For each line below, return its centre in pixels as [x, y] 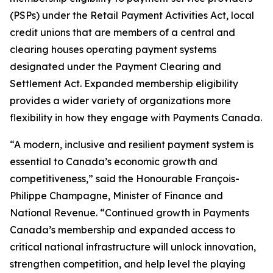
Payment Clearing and [168, 66]
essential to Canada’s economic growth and [114, 161]
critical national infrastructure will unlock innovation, [133, 247]
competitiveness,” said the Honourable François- [125, 179]
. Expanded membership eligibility [159, 83]
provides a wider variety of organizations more [120, 101]
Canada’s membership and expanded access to [122, 230]
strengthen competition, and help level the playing [128, 264]
